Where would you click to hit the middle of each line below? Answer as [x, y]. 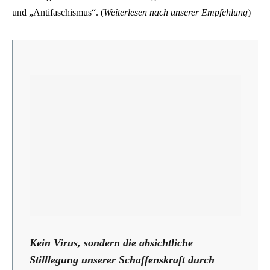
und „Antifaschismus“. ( [58, 12]
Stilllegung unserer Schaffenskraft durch [122, 259]
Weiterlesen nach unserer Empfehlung [176, 12]
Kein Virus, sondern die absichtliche [111, 243]
